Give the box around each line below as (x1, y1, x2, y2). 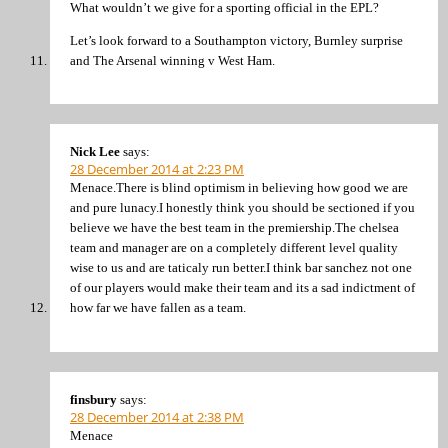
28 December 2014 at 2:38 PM (70, 407, 244, 426)
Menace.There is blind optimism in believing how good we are (70, 180, 408, 196)
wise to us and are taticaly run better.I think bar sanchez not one (70, 260, 412, 276)
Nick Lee (70, 144, 120, 160)
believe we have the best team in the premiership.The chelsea (70, 220, 399, 236)
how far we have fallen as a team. (70, 300, 246, 316)
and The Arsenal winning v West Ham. (70, 52, 275, 68)
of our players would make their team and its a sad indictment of (70, 280, 415, 296)
